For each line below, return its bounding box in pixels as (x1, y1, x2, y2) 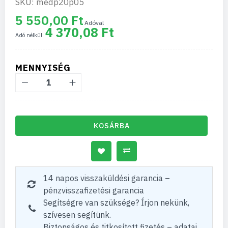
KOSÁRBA (93, 121, 130, 130)
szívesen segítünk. (43, 210, 111, 220)
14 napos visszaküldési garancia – (43, 173, 170, 183)
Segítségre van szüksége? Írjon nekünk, (43, 197, 189, 208)
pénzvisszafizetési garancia (43, 185, 144, 195)
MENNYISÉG (15, 62, 71, 73)
